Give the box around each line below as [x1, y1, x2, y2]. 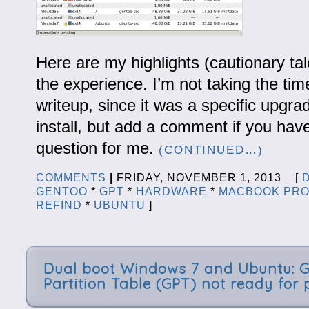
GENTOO [35, 185, 88, 197]
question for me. [35, 138, 159, 157]
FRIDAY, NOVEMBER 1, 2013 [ [112, 171, 302, 183]
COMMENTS [35, 171, 106, 183]
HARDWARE [135, 185, 207, 197]
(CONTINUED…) [158, 143, 263, 157]
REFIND [35, 199, 82, 211]
